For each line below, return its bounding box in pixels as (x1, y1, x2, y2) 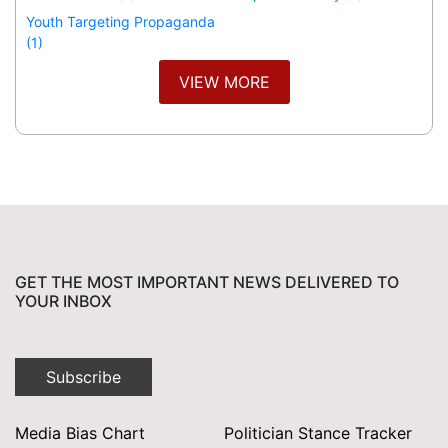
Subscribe (46, 366, 121, 387)
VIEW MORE (178, 71, 270, 92)
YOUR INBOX (15, 290, 112, 311)
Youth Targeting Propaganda (26, 12, 215, 30)
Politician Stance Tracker (224, 422, 412, 443)
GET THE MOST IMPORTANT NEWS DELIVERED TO (15, 271, 399, 292)
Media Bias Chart (15, 422, 145, 443)
